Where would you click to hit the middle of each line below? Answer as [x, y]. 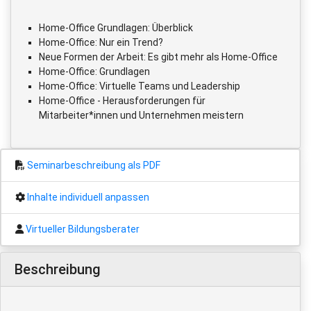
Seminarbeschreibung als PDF [94, 165]
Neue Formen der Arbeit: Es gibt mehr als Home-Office [158, 57]
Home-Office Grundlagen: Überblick [116, 27]
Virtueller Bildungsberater [83, 229]
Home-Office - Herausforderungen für [122, 100]
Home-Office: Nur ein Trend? [101, 42]
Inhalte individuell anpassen [88, 197]
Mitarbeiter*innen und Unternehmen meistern [141, 115]
